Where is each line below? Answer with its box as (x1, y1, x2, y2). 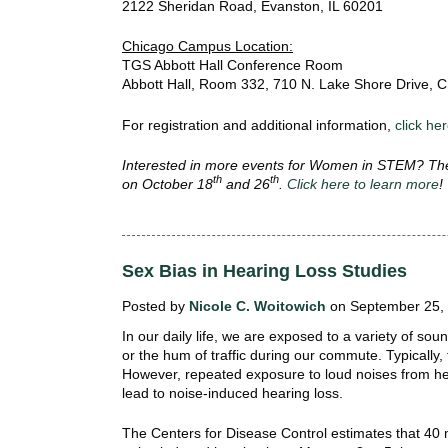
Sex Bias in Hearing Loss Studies (122, 260, 407, 282)
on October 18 (122, 175, 213, 192)
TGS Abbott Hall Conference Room (122, 57, 343, 74)
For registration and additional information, (122, 116, 395, 133)
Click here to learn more (287, 175, 439, 192)
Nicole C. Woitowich (189, 298, 326, 315)
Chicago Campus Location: (122, 38, 293, 55)
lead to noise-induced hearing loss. (122, 385, 343, 402)
